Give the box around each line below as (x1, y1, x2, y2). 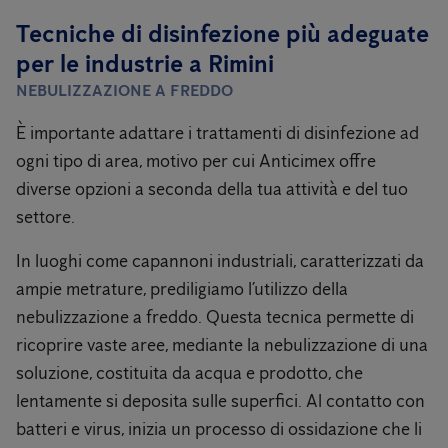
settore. (16, 206, 75, 228)
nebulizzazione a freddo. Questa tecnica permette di (16, 306, 414, 328)
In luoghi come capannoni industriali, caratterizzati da (16, 250, 424, 272)
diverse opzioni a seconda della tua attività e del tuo (16, 178, 408, 200)
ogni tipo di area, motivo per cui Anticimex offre (16, 150, 376, 172)
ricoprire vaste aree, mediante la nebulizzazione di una (16, 334, 428, 356)
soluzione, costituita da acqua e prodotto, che (16, 362, 363, 384)
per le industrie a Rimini (16, 49, 274, 78)
